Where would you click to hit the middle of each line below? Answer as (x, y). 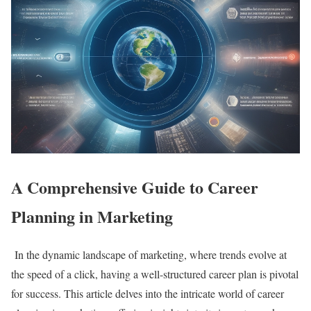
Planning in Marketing (92, 216)
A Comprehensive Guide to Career (135, 187)
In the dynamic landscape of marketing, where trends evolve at (151, 254)
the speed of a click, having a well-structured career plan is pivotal (155, 274)
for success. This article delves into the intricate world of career (148, 293)
